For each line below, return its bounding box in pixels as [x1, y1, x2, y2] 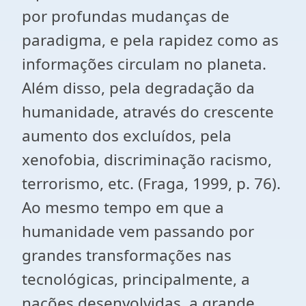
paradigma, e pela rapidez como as [22, 29, 279, 51]
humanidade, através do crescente [22, 101, 274, 122]
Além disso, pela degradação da [22, 77, 255, 98]
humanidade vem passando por [22, 221, 254, 242]
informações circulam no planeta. [22, 53, 266, 74]
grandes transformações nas [22, 245, 232, 266]
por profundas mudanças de [22, 5, 229, 27]
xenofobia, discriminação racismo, [22, 149, 272, 170]
